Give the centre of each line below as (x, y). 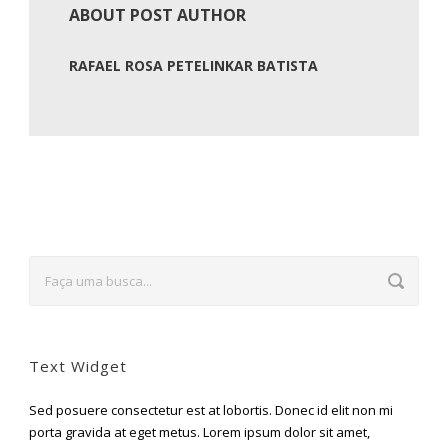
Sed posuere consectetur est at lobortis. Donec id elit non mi (211, 409)
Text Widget (78, 365)
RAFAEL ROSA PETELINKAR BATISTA (193, 65)
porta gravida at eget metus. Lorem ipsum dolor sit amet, (199, 431)
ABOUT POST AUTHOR (157, 14)
